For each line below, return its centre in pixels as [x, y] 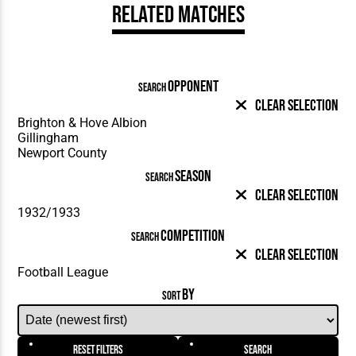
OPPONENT [193, 86]
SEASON [193, 176]
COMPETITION [193, 236]
